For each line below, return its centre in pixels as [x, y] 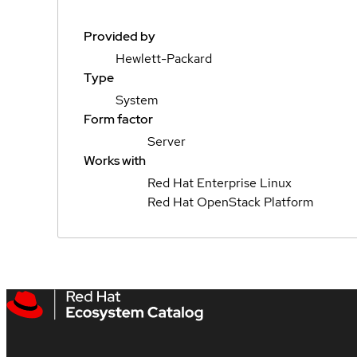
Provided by [120, 36]
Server [167, 141]
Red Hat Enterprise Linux [220, 182]
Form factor [118, 119]
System [137, 100]
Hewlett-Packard [164, 58]
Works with [115, 160]
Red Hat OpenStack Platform [231, 202]
